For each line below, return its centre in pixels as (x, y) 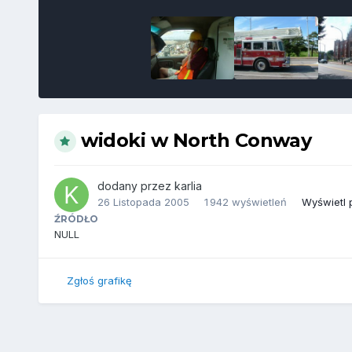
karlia (188, 185)
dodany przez (136, 185)
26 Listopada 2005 (143, 202)
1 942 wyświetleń (245, 202)
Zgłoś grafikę (99, 281)
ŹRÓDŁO (76, 218)
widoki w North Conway (196, 140)
